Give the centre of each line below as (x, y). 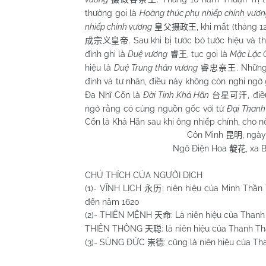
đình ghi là (107, 54)
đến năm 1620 (112, 202)
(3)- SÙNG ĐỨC (116, 242)
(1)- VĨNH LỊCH (115, 188)
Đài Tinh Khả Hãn (176, 95)
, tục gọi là (208, 54)
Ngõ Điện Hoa (157, 148)
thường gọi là (113, 13)
